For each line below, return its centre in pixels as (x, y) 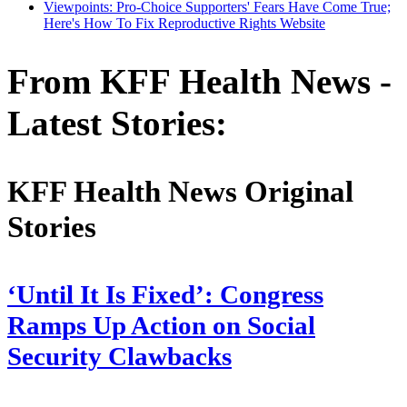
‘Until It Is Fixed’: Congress (165, 294)
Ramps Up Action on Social (161, 325)
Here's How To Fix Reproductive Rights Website (184, 23)
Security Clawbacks (119, 356)
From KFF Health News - (199, 82)
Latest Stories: (117, 124)
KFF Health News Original (180, 191)
